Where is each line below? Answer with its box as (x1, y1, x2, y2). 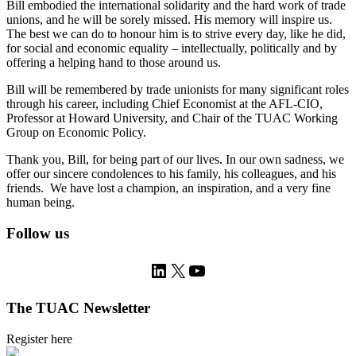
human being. (6, 195, 75, 210)
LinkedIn (149, 259, 219, 281)
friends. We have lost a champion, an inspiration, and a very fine (6, 181, 331, 195)
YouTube (187, 259, 257, 281)
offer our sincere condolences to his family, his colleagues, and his (6, 167, 336, 181)
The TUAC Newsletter (6, 300, 150, 317)
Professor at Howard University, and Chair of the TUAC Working (6, 111, 338, 126)
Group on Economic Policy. (6, 126, 146, 140)
